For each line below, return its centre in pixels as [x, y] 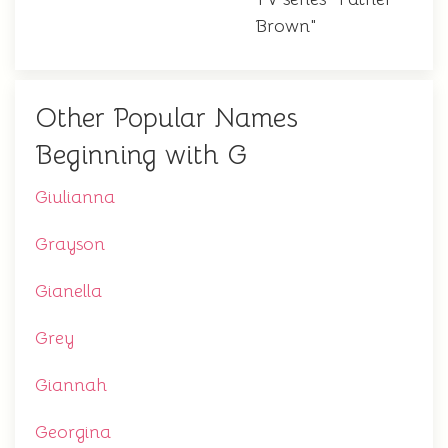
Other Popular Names [166, 118]
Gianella [68, 291]
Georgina [73, 432]
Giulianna [75, 197]
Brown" [286, 26]
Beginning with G [141, 155]
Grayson [70, 244]
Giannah [71, 385]
